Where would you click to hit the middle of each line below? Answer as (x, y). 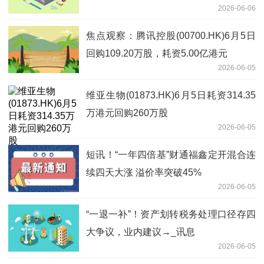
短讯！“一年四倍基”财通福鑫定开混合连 (171, 154)
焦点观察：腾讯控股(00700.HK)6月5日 (171, 35)
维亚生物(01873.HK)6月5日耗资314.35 (171, 95)
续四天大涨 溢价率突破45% (144, 172)
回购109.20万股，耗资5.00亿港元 (157, 53)
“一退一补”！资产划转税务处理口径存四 (171, 214)
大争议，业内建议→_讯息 (141, 232)
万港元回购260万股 (127, 113)
